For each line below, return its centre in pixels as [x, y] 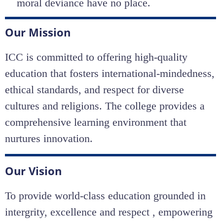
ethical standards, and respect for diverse [94, 89]
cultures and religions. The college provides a [105, 106]
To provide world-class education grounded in [105, 195]
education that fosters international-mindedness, [110, 73]
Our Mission [38, 32]
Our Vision [33, 170]
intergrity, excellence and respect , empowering [109, 212]
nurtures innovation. [49, 138]
